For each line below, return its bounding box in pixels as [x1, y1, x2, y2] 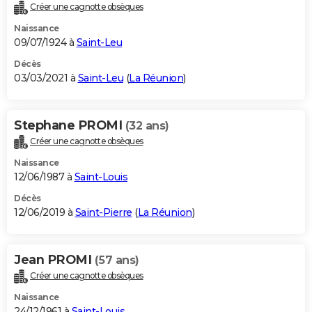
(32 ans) [125, 119, 169, 133]
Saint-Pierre [75, 206, 132, 219]
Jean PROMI [14, 252, 95, 268]
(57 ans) [94, 253, 139, 267]
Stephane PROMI [14, 118, 125, 134]
